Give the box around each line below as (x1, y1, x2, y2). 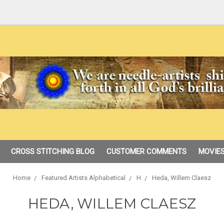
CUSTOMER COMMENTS (106, 147, 186, 156)
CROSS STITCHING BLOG (10, 147, 94, 156)
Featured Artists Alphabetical (41, 174, 125, 181)
